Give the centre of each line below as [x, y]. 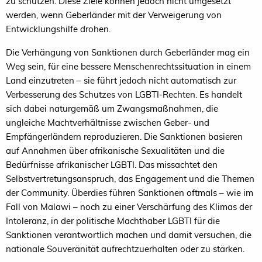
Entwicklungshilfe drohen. [58, 29]
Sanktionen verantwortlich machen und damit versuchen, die [129, 235]
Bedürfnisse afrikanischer [58, 164]
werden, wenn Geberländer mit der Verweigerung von [114, 15]
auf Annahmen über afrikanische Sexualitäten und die [115, 150]
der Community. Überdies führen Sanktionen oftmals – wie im [130, 192]
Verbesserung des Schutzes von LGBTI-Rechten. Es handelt [124, 94]
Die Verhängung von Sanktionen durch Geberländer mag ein [128, 52]
